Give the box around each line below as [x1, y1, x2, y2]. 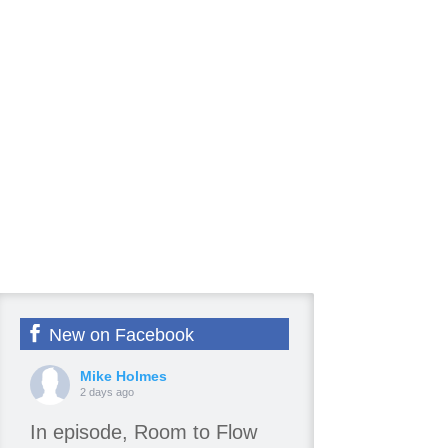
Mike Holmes [79, 368, 167, 385]
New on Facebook [43, 325, 194, 346]
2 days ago [79, 386, 134, 399]
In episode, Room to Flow [29, 421, 257, 444]
